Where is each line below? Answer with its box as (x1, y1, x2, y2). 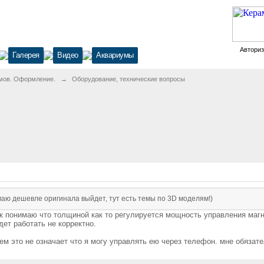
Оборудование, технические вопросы (72, 75, 185, 82)
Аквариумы (96, 51, 134, 60)
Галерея (12, 51, 39, 60)
